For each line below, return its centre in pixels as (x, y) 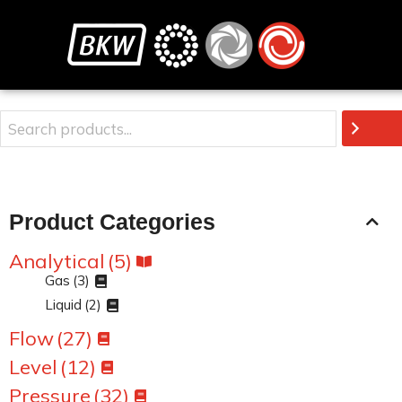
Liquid (63, 305)
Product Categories (112, 222)
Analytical (57, 261)
